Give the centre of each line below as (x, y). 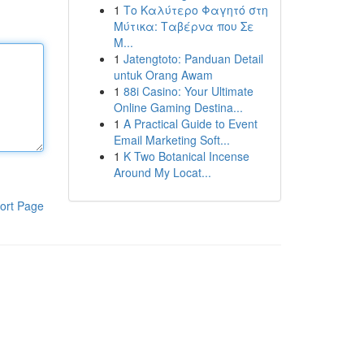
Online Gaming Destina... (178, 107)
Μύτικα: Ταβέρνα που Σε (184, 26)
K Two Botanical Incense (186, 156)
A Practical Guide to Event (190, 123)
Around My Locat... (162, 172)
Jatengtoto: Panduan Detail (193, 58)
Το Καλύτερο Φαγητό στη (195, 10)
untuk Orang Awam (163, 75)
